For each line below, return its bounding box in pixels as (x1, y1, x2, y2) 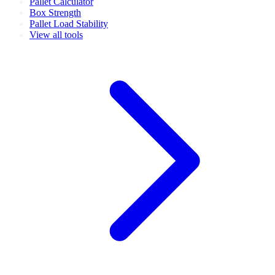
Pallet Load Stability (29, 18, 108, 29)
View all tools (29, 29, 83, 40)
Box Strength (29, 7, 81, 18)
